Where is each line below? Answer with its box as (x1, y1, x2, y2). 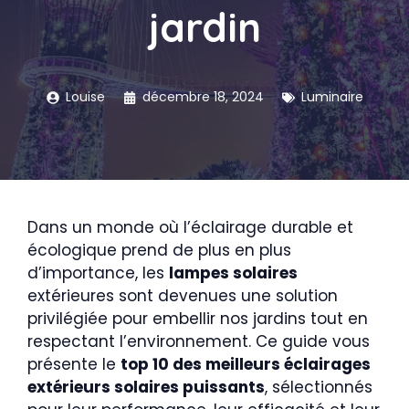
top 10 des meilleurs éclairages (121, 353, 371, 375)
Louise (65, 88, 105, 106)
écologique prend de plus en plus (27, 239, 291, 261)
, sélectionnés (265, 376, 372, 398)
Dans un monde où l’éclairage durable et (27, 216, 353, 238)
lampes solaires (169, 262, 298, 284)
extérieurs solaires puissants (27, 376, 265, 398)
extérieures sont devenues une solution (27, 285, 338, 307)
